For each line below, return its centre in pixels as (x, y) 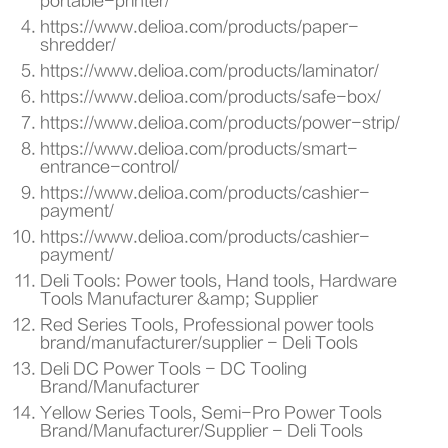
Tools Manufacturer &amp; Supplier (179, 298)
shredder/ (78, 44)
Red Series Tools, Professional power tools (207, 324)
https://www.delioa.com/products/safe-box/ (210, 96)
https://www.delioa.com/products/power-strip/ (220, 122)
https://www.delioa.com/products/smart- (199, 148)
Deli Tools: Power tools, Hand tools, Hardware (218, 280)
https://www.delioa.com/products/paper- (199, 26)
